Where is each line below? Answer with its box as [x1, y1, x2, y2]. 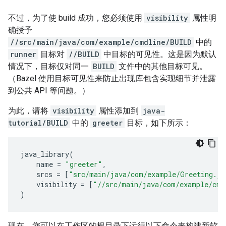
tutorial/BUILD [8, 118, 68, 128]
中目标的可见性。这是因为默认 [101, 49, 216, 59]
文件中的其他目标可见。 [117, 61, 207, 71]
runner [10, 49, 36, 59]
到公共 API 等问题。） [8, 85, 90, 95]
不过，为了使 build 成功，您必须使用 [8, 13, 144, 23]
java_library [20, 149, 69, 159]
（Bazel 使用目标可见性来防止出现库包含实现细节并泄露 [8, 73, 216, 83]
